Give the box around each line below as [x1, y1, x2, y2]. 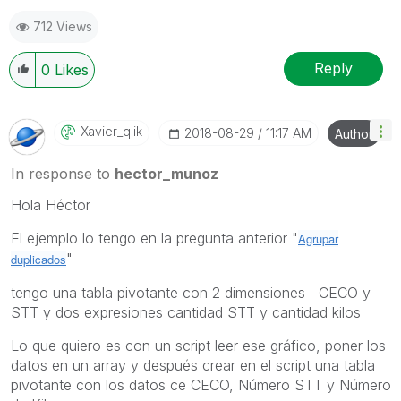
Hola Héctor [11, 195, 90, 214]
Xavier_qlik [81, 123, 142, 139]
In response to [11, 164, 115, 183]
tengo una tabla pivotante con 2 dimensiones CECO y [11, 283, 371, 302]
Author [335, 125, 373, 141]
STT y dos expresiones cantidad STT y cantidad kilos [11, 303, 361, 321]
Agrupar [298, 229, 338, 247]
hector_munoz [115, 164, 218, 183]
